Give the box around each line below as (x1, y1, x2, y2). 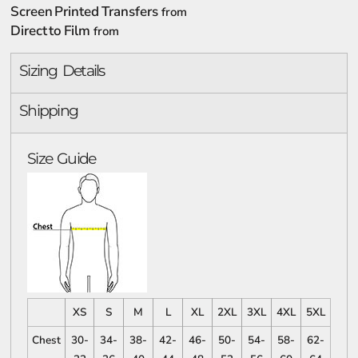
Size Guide (27, 149, 96, 168)
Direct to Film (10, 22, 90, 40)
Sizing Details (19, 62, 105, 80)
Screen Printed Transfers (10, 2, 158, 21)
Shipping (19, 101, 78, 120)
